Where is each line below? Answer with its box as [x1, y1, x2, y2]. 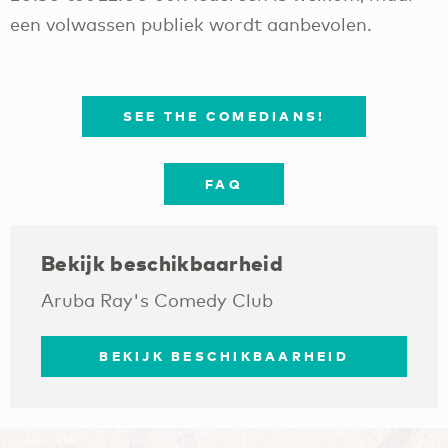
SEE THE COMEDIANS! [122, 107, 326, 124]
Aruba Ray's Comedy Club [41, 288, 274, 311]
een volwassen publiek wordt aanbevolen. [10, 13, 377, 36]
